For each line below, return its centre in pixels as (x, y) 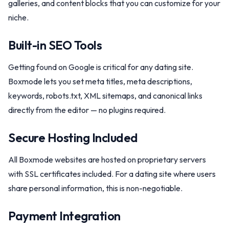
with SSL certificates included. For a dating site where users (112, 174)
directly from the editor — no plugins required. (87, 110)
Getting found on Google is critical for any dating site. (101, 67)
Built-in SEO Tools (55, 45)
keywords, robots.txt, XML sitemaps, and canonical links (105, 96)
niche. (18, 17)
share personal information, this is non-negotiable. (95, 188)
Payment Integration (64, 216)
